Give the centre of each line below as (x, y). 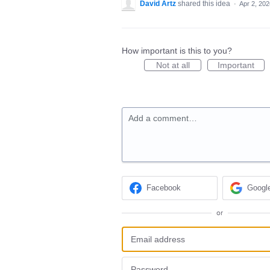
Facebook (164, 188)
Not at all (173, 65)
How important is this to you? (177, 51)
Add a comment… (163, 118)
